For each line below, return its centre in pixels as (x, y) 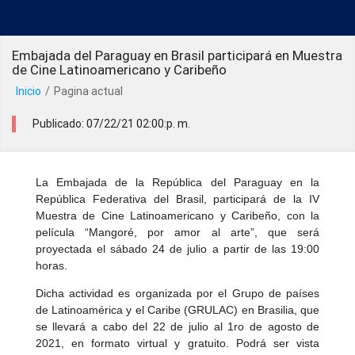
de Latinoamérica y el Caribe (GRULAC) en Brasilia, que (177, 310)
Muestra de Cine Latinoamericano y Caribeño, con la (177, 216)
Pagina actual (88, 91)
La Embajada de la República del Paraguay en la (177, 182)
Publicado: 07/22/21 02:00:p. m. (111, 124)
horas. (51, 265)
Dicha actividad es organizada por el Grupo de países (177, 293)
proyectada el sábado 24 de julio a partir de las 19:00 (177, 249)
